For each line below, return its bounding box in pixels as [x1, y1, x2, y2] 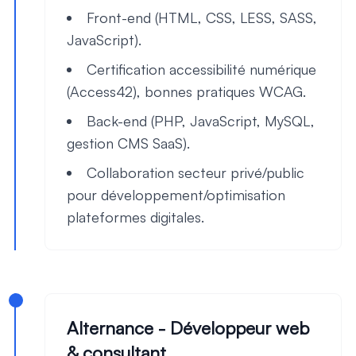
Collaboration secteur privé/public [87, 164, 304, 181]
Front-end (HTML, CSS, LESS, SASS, [87, 9, 317, 26]
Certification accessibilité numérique [87, 60, 316, 78]
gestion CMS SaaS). [67, 134, 190, 152]
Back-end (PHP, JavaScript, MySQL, [87, 112, 315, 130]
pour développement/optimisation [67, 186, 285, 203]
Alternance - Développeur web [67, 316, 309, 339]
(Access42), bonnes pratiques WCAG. [67, 83, 306, 100]
